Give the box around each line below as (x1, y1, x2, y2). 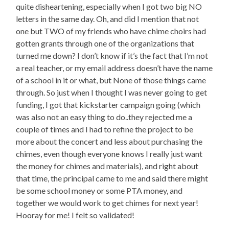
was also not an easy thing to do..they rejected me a (16, 112, 193, 122)
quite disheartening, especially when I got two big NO (16, 2, 202, 12)
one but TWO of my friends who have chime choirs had (16, 26, 207, 36)
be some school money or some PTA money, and (16, 186, 183, 196)
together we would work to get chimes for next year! (16, 198, 199, 208)
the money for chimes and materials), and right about (16, 161, 199, 171)
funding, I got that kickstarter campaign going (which (16, 100, 201, 110)
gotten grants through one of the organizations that (16, 38, 195, 49)
